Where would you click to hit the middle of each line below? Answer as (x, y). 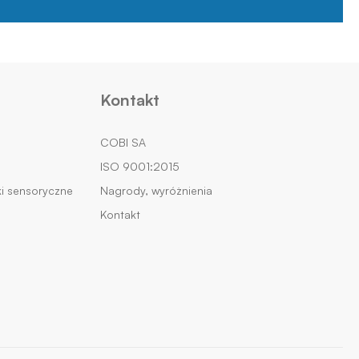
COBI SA (123, 143)
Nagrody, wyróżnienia (156, 191)
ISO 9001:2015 (139, 167)
